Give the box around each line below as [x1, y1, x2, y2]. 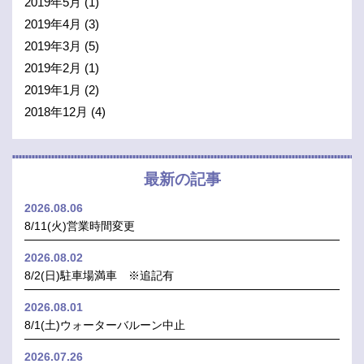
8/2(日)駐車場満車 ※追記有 [24, 269, 174, 283]
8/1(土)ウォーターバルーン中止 [24, 318, 185, 332]
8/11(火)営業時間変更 [24, 219, 135, 233]
